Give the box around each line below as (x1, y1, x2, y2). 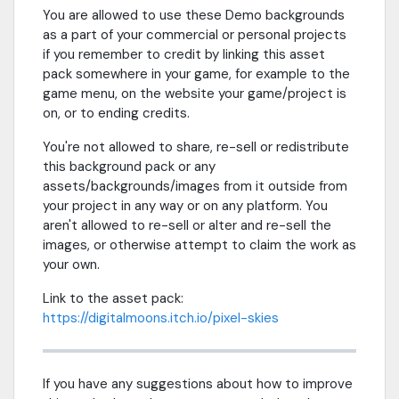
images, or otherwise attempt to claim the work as (43, 236, 356, 255)
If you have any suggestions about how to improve (43, 375, 353, 394)
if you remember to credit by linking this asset (43, 45, 325, 64)
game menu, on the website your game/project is (43, 85, 346, 103)
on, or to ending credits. (43, 104, 190, 123)
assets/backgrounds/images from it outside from (43, 177, 347, 196)
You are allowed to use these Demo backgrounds (43, 6, 345, 25)
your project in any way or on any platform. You (43, 197, 328, 216)
